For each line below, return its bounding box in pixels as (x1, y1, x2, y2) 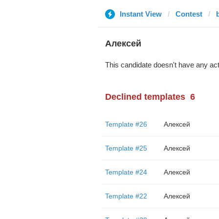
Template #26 (105, 120, 147, 128)
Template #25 (105, 144, 147, 152)
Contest (175, 10, 202, 18)
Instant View (119, 10, 162, 18)
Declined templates (105, 92, 185, 102)
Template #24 (105, 168, 147, 176)
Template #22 (105, 192, 147, 200)
